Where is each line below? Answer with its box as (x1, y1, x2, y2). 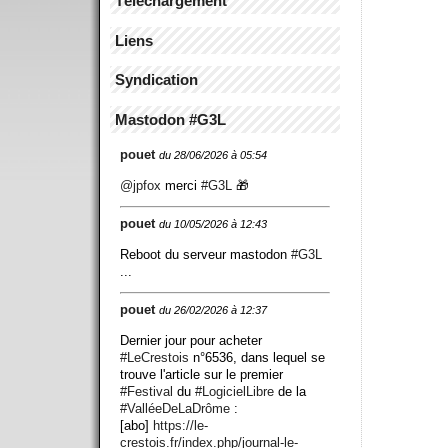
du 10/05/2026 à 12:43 (159, 217, 267, 230)
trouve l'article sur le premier (120, 366, 283, 382)
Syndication (115, 71, 198, 89)
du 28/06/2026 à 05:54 (159, 148, 267, 161)
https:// (153, 417, 194, 433)
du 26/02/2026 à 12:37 (159, 303, 267, 316)
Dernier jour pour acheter (120, 332, 262, 348)
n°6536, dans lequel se (189, 349, 325, 365)
